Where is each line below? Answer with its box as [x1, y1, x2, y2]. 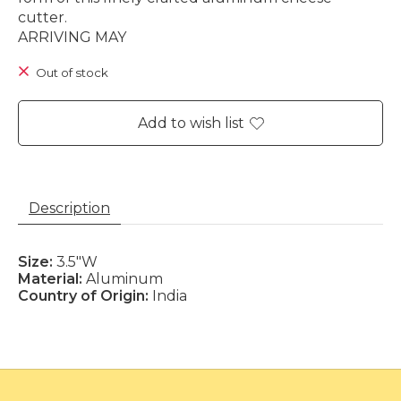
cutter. [18, 8, 67, 26]
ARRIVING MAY [18, 28, 126, 46]
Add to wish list [137, 115, 244, 132]
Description [29, 200, 110, 218]
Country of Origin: [18, 287, 152, 305]
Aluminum [86, 270, 163, 288]
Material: [18, 270, 86, 288]
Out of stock [35, 64, 108, 80]
